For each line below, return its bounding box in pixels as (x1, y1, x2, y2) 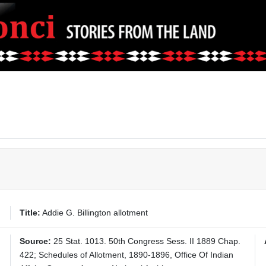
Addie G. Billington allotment (40, 208, 148, 217)
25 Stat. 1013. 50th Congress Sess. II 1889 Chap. (51, 236, 241, 246)
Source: (20, 236, 52, 246)
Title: (20, 208, 41, 217)
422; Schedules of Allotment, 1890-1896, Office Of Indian (20, 250, 234, 259)
